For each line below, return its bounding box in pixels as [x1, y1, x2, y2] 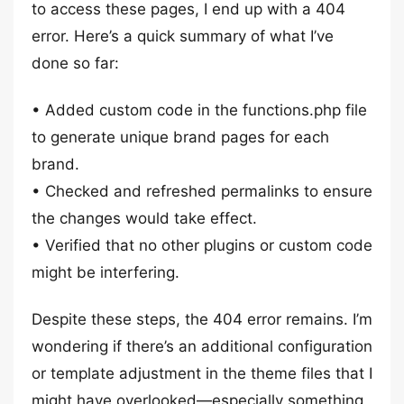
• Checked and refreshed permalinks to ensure [32, 182, 372, 200]
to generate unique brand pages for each [32, 128, 329, 146]
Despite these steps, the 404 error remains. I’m [32, 310, 372, 328]
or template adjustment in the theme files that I [32, 364, 372, 382]
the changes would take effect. [32, 209, 257, 227]
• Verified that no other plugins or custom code [32, 236, 372, 254]
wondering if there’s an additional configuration [32, 337, 372, 355]
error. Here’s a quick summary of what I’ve [32, 27, 334, 45]
